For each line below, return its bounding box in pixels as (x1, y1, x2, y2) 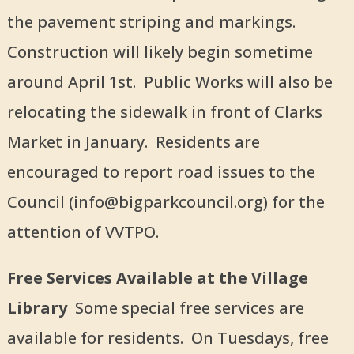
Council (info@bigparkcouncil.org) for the (6, 191, 325, 213)
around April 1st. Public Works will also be (6, 71, 333, 93)
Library (6, 297, 75, 319)
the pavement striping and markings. (6, 11, 296, 33)
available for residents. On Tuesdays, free (6, 327, 329, 349)
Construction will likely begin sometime (6, 41, 313, 63)
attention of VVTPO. (6, 221, 159, 243)
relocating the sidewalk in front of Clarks (6, 101, 322, 123)
